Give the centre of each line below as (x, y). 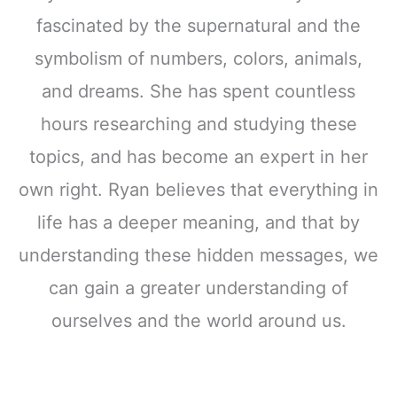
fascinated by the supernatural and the (198, 26)
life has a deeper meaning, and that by (198, 223)
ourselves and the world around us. (198, 321)
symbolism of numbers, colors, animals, (198, 59)
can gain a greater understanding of (198, 288)
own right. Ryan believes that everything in (198, 190)
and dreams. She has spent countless (198, 92)
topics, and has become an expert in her (198, 157)
